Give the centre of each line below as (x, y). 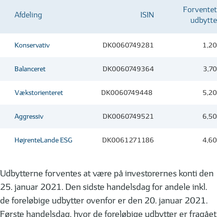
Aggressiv (29, 116)
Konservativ (32, 45)
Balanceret (30, 69)
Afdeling (28, 15)
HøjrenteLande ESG (43, 140)
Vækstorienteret (39, 93)
